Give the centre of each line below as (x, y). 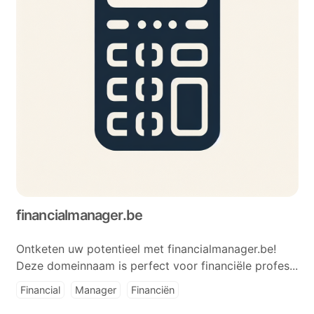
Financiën (152, 290)
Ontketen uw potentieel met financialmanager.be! (146, 249)
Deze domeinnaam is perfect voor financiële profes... (157, 266)
